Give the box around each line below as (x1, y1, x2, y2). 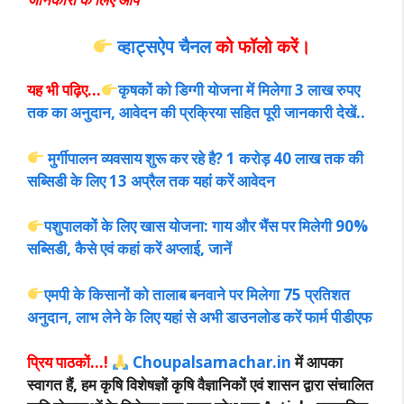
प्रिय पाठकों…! (27, 352, 112, 373)
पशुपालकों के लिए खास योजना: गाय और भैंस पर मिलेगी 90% (44, 216, 369, 237)
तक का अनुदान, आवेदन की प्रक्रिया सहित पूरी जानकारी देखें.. (27, 102, 365, 124)
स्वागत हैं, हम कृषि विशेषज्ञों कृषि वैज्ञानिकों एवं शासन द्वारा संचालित (27, 374, 373, 396)
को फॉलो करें (210, 34, 298, 60)
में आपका (291, 352, 344, 373)
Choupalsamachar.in (133, 352, 292, 373)
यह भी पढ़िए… (27, 79, 101, 101)
